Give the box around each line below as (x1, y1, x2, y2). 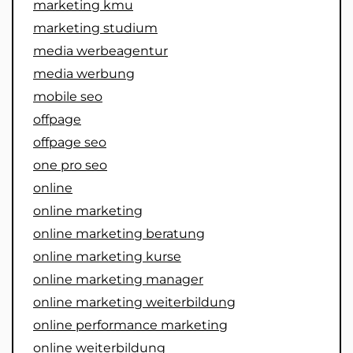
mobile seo (33, 89, 102, 105)
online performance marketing (33, 318, 228, 333)
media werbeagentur (33, 43, 168, 59)
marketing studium (33, 20, 158, 36)
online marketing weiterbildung (33, 295, 236, 310)
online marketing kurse (33, 249, 181, 265)
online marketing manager (33, 272, 203, 288)
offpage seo (33, 135, 106, 150)
